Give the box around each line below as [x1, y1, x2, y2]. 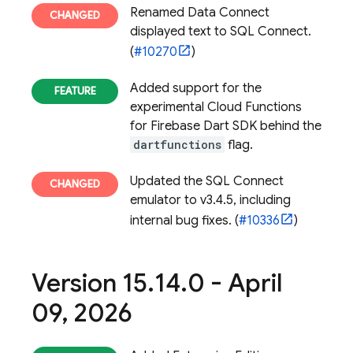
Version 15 [32, 267, 147, 299]
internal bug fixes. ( [130, 213, 239, 229]
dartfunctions [133, 137, 221, 152]
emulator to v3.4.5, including [130, 192, 291, 208]
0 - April [188, 267, 282, 299]
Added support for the [130, 80, 262, 96]
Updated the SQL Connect [130, 173, 284, 189]
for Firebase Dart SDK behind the [130, 118, 321, 134]
